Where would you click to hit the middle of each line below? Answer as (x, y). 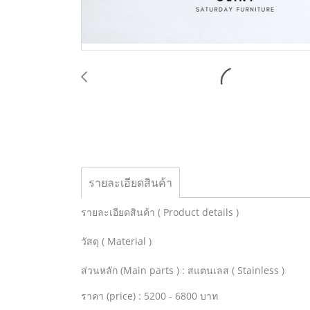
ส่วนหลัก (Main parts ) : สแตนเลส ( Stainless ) (183, 270)
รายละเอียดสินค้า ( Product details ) (160, 212)
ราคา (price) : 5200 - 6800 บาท (149, 295)
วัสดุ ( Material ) (116, 241)
